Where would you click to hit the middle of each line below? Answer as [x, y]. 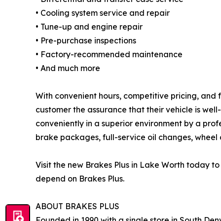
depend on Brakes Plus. [80, 179]
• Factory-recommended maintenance [109, 55]
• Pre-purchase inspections [86, 41]
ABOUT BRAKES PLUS [77, 206]
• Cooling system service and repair [103, 13]
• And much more [68, 68]
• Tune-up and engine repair [89, 27]
